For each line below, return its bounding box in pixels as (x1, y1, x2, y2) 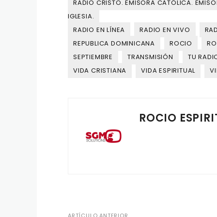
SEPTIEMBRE (73, 52, 113, 62)
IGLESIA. (68, 12, 94, 21)
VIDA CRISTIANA (73, 66, 127, 75)
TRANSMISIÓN (127, 52, 173, 62)
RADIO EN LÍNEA (73, 25, 125, 34)
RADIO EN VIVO (139, 25, 190, 34)
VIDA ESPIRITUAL (141, 66, 196, 75)
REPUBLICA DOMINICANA (73, 39, 155, 48)
